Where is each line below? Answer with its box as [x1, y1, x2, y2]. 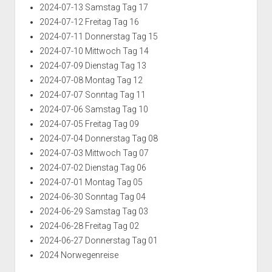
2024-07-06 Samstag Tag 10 [39, 104, 148, 115]
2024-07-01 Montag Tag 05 [39, 177, 143, 188]
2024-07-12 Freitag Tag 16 [39, 17, 139, 27]
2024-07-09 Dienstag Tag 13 [39, 61, 146, 71]
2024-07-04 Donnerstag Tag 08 [39, 134, 158, 144]
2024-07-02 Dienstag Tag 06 [39, 163, 146, 173]
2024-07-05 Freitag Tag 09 [39, 119, 139, 129]
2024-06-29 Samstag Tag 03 [39, 206, 148, 217]
